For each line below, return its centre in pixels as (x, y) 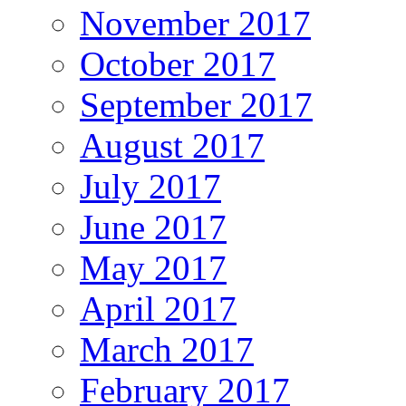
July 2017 (150, 187)
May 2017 (153, 268)
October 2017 (178, 64)
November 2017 (195, 24)
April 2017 (158, 309)
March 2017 (167, 350)
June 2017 (153, 227)
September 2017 (196, 105)
